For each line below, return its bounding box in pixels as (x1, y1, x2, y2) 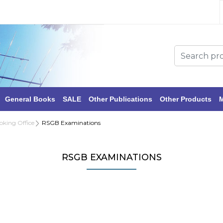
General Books (5, 95, 55, 104)
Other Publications (89, 95, 152, 104)
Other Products (160, 95, 212, 104)
